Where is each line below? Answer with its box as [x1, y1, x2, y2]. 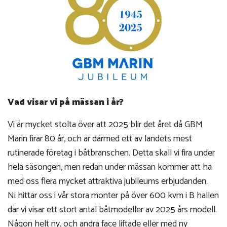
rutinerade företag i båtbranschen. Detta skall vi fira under [8, 145, 215, 161]
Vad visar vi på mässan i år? [8, 95, 124, 110]
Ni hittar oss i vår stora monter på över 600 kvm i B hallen [8, 188, 219, 204]
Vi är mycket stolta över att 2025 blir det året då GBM [8, 117, 203, 133]
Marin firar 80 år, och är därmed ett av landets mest [8, 131, 192, 147]
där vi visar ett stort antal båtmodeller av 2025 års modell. [8, 202, 217, 218]
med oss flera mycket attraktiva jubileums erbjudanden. [8, 174, 208, 190]
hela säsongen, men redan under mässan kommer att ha [8, 160, 212, 175]
